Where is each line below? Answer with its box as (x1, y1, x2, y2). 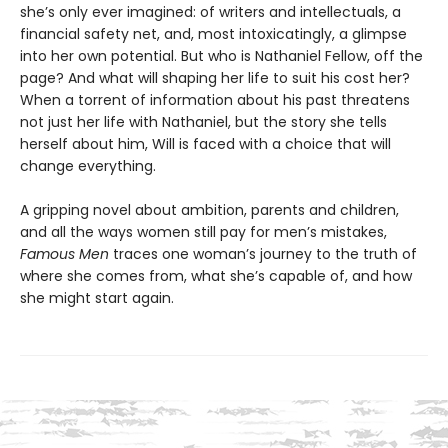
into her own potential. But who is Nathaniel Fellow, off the (20, 46, 423, 67)
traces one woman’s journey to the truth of (109, 244, 417, 265)
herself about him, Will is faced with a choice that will (20, 134, 391, 155)
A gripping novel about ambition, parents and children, (20, 200, 399, 221)
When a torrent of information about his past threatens (20, 90, 410, 111)
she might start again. (20, 288, 174, 309)
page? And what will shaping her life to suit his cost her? (20, 68, 410, 89)
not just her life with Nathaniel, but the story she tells (20, 112, 387, 133)
